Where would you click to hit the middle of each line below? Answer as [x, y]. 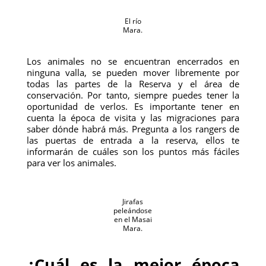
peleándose [133, 210]
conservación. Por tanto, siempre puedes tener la [133, 95]
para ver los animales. [71, 163]
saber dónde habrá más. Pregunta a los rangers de [133, 129]
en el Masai [133, 219]
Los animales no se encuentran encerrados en [133, 61]
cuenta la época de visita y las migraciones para [133, 118]
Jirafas [133, 202]
